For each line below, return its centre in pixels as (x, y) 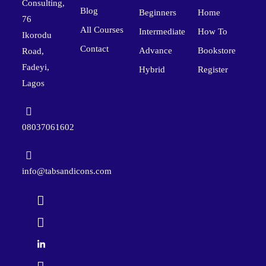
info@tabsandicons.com (66, 171)
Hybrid (152, 69)
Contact (95, 48)
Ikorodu (37, 35)
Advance (156, 50)
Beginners (158, 12)
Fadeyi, (35, 67)
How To (212, 31)
